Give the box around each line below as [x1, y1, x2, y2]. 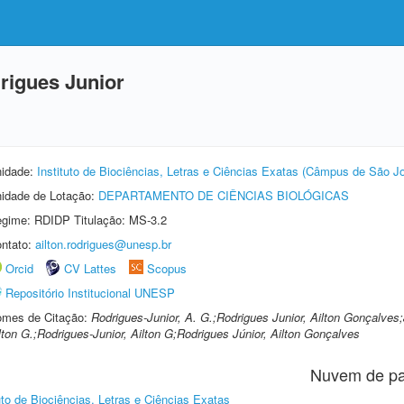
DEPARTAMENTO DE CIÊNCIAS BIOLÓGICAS [98, 187, 349, 204]
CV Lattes [64, 260, 116, 277]
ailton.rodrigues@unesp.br [35, 235, 171, 252]
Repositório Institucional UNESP [5, 284, 175, 301]
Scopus [147, 260, 187, 277]
